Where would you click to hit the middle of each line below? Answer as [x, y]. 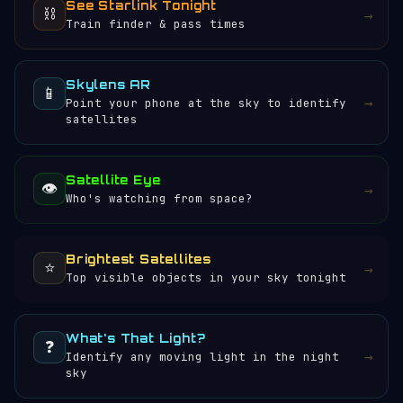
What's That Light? [136, 338]
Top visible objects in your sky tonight [206, 278]
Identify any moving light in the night [202, 357]
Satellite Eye [113, 180]
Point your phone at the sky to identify [206, 103]
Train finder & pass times [156, 24]
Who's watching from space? [159, 198]
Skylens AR [108, 85]
